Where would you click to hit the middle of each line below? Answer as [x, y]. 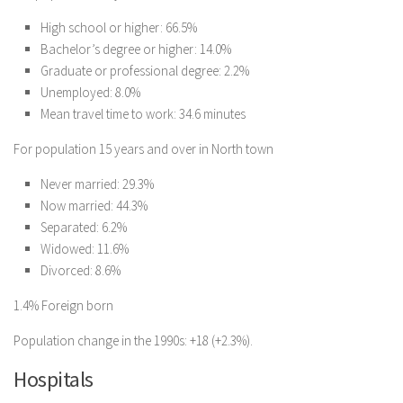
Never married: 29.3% [97, 184]
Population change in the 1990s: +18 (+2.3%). [133, 340]
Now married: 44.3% [94, 206]
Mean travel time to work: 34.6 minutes [143, 114]
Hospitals [54, 379]
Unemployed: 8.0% [90, 92]
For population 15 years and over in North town [143, 149]
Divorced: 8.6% [81, 270]
